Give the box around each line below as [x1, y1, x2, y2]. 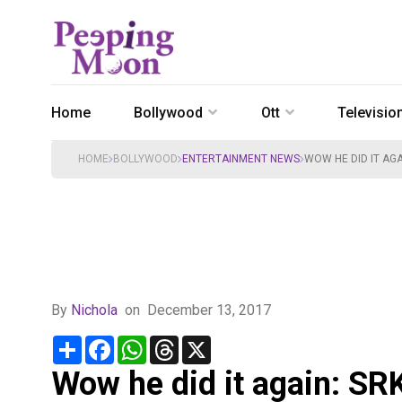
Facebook [114, 334, 176, 351]
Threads [179, 334, 230, 351]
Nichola [71, 301, 118, 319]
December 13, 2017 [147, 301, 271, 319]
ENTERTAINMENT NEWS [182, 153, 300, 165]
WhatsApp [146, 334, 211, 351]
